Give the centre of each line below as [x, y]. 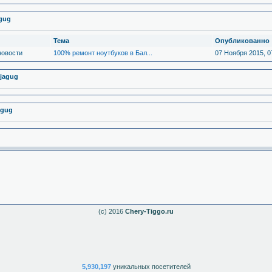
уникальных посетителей [151, 267]
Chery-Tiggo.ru [149, 211]
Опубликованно [242, 41]
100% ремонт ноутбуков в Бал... [103, 53]
